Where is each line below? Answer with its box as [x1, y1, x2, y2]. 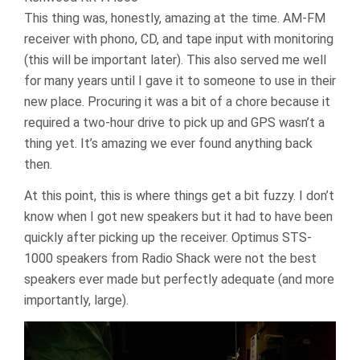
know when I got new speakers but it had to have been [24, 209, 333, 225]
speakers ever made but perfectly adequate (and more [24, 272, 334, 288]
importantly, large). [24, 292, 129, 309]
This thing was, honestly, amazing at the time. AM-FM [24, 10, 325, 27]
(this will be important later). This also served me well [24, 52, 326, 68]
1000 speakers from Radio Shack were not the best [24, 251, 317, 267]
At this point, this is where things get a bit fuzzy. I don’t [24, 188, 334, 204]
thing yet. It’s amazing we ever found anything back [24, 136, 313, 152]
